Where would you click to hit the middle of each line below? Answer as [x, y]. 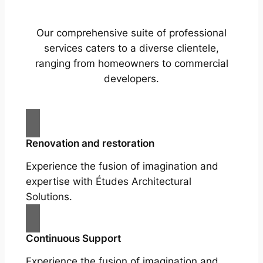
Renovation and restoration [90, 143]
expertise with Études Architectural [108, 181]
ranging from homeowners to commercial [131, 63]
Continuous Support [73, 238]
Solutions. [49, 196]
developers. [131, 78]
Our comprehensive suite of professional [131, 33]
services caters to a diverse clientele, [131, 48]
